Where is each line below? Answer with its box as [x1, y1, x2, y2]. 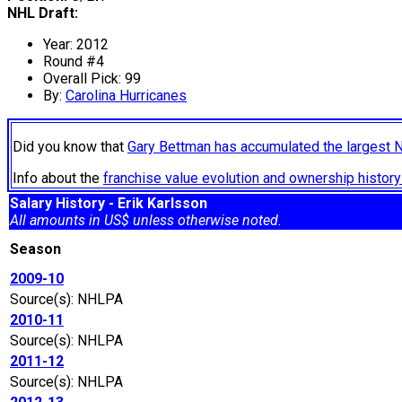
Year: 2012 [43, 36, 109, 54]
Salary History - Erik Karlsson [10, 195, 207, 213]
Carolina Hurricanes [66, 87, 187, 105]
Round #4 [43, 53, 104, 71]
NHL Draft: [7, 4, 78, 22]
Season [10, 240, 68, 258]
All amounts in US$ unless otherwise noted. [10, 212, 282, 230]
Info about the [13, 170, 103, 188]
